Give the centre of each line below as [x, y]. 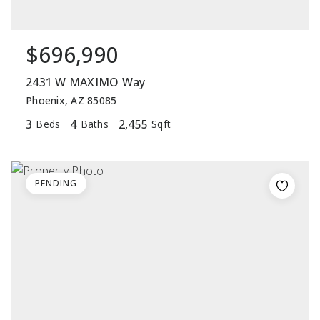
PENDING [56, 184]
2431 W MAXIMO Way [86, 82]
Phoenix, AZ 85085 [71, 101]
